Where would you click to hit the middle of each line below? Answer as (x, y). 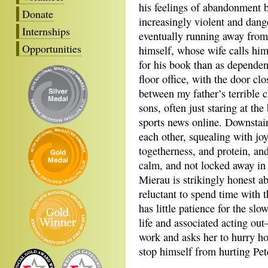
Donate (38, 13)
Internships (46, 31)
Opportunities (52, 48)
